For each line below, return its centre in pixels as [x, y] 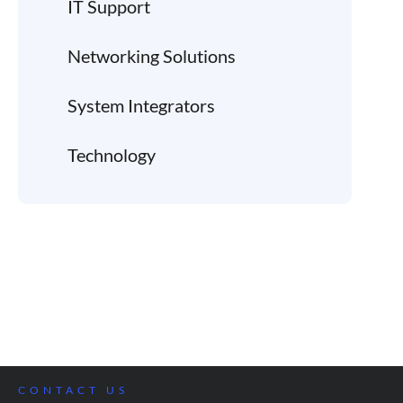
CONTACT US [73, 390]
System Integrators [141, 105]
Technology [112, 154]
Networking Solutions [152, 55]
